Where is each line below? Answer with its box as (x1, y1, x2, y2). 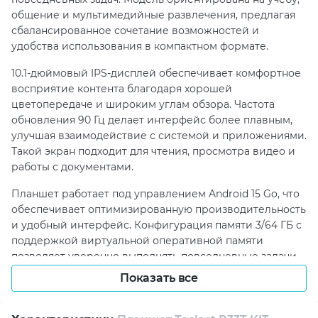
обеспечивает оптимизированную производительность (11, 202, 306, 216)
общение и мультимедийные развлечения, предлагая (11, 8, 295, 21)
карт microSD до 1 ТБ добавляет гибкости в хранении (11, 280, 292, 294)
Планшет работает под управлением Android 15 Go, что (11, 187, 300, 200)
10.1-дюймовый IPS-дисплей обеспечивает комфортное (11, 66, 301, 79)
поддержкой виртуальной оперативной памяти (11, 234, 263, 247)
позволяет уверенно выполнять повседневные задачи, (11, 249, 299, 263)
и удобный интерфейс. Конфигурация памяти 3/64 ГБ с (11, 218, 302, 231)
